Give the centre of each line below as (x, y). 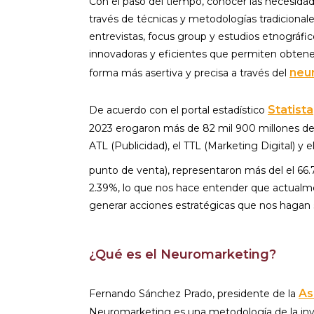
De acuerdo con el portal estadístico (178, 110)
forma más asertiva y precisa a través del (189, 73)
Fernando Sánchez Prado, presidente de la (194, 294)
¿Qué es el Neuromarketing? (183, 254)
